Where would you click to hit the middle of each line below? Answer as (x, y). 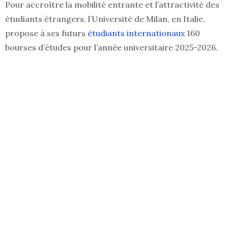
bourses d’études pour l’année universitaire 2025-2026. (111, 48)
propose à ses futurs (45, 33)
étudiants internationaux (135, 33)
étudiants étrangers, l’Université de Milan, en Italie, (105, 19)
